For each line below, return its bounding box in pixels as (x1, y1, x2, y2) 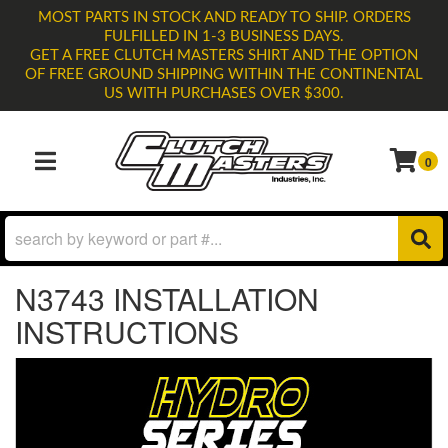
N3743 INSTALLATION (15, 277, 319, 320)
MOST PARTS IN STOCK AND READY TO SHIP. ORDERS (37, 10, 411, 25)
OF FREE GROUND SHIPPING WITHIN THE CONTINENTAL (25, 67, 423, 82)
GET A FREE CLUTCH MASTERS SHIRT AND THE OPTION (30, 48, 418, 63)
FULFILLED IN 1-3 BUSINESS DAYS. (104, 29, 344, 44)
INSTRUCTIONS (15, 310, 239, 353)
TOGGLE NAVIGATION (44, 165, 152, 180)
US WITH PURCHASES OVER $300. (104, 86, 344, 101)
